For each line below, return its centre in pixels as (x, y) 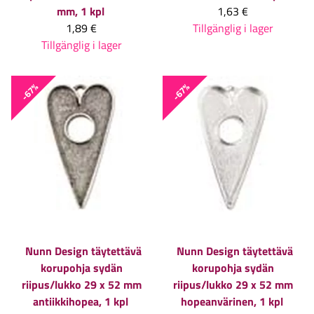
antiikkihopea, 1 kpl (81, 302)
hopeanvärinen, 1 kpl (232, 302)
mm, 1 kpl (81, 11)
